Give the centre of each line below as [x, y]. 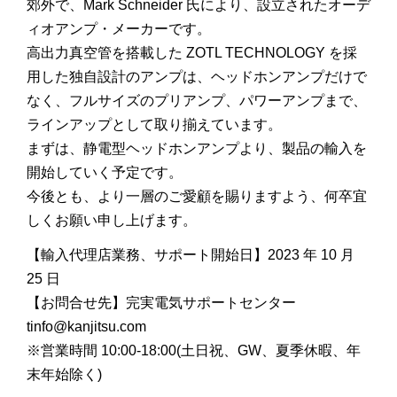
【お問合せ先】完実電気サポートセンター [161, 303]
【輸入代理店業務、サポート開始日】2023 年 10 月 [191, 255]
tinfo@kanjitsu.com [86, 327]
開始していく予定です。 [105, 172]
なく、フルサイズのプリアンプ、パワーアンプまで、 [197, 101]
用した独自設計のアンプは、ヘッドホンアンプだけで [197, 77]
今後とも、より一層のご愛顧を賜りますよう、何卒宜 [197, 196]
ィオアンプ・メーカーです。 [119, 29]
